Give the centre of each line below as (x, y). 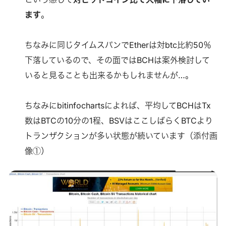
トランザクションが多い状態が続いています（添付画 (121, 135)
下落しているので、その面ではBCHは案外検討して (117, 60)
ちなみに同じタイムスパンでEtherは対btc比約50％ (118, 45)
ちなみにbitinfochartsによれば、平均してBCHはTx (118, 105)
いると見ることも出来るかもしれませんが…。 (109, 75)
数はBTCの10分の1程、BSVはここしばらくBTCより (119, 120)
